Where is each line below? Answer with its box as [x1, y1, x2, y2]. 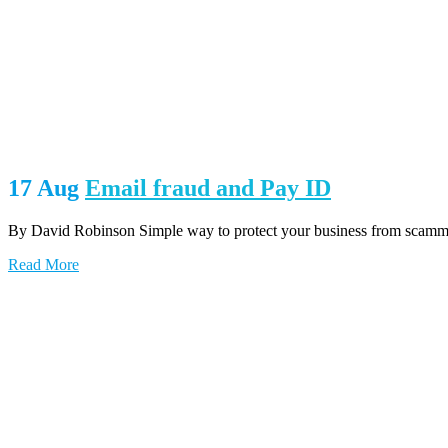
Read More [8, 256, 79, 274]
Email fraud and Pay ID [85, 175, 331, 202]
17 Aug [8, 175, 79, 202]
